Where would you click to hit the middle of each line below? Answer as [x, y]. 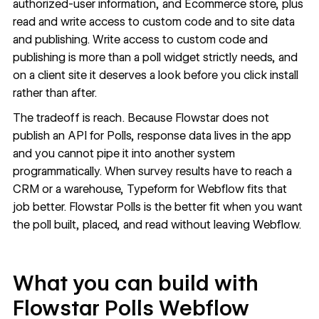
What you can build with [135, 283]
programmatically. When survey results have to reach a [152, 172]
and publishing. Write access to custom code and [140, 39]
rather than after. [54, 93]
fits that [265, 189]
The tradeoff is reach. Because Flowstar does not [141, 118]
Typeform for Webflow [185, 189]
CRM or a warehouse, [69, 189]
